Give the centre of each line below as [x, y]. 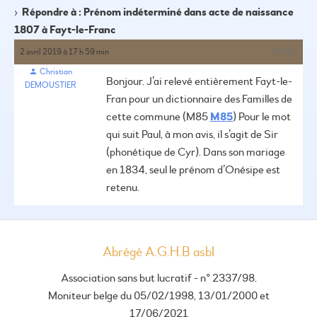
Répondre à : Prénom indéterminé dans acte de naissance [158, 12]
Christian [56, 72]
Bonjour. [125, 81]
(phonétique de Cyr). [154, 152]
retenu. [123, 188]
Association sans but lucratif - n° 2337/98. [158, 278]
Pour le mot [264, 117]
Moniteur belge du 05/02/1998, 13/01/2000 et [158, 296]
